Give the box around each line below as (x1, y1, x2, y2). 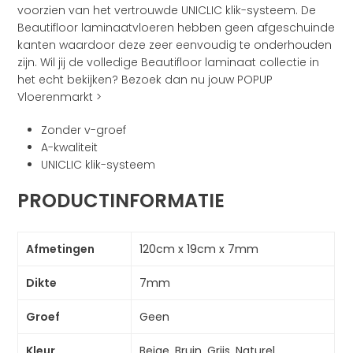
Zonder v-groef (41, 122, 127, 139)
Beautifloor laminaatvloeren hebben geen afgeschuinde (17, 20, 336, 36)
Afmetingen (26, 241, 95, 258)
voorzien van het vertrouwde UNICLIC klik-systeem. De (17, 2, 317, 19)
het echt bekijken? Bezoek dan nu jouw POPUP (17, 72, 273, 88)
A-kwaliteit (41, 139, 98, 156)
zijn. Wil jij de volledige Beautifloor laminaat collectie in (17, 54, 320, 71)
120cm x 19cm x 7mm (139, 241, 259, 258)
